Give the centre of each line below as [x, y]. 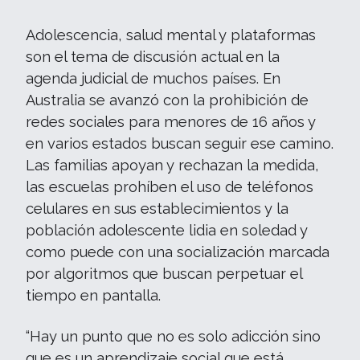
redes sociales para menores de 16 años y [171, 121]
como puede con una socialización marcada [178, 252]
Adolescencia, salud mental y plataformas [171, 35]
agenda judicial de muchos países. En [153, 78]
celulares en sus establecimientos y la [157, 208]
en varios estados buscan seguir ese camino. [180, 143]
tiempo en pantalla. [93, 295]
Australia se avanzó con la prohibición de [167, 100]
